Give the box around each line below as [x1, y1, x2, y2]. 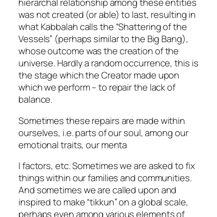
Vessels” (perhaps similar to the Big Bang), [18, 32, 188, 46]
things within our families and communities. [18, 171, 192, 185]
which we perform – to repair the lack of [18, 81, 175, 94]
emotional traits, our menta [18, 138, 127, 151]
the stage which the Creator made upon [18, 69, 180, 82]
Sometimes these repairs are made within [18, 114, 186, 127]
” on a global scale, [114, 196, 188, 209]
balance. [18, 93, 53, 106]
